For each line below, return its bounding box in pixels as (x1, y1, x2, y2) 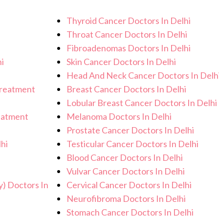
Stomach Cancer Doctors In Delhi (66, 207, 194, 218)
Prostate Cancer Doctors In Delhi (66, 125, 194, 136)
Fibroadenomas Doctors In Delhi (66, 43, 191, 54)
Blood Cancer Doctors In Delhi (66, 152, 183, 163)
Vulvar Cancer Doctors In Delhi (66, 166, 185, 177)
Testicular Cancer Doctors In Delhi (66, 138, 198, 150)
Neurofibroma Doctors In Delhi (66, 193, 186, 204)
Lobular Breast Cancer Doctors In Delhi (66, 97, 217, 109)
